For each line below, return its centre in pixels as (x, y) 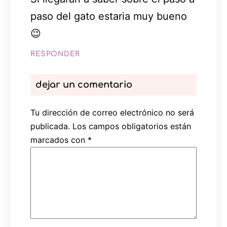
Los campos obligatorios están (132, 126)
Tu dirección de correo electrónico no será (112, 113)
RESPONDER (55, 54)
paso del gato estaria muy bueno (109, 16)
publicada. (50, 126)
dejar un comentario (84, 85)
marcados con (59, 140)
